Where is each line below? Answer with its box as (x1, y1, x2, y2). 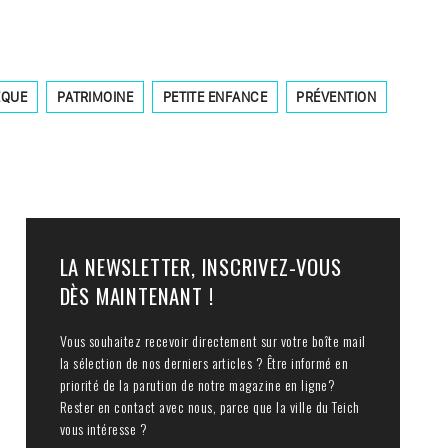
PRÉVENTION (296, 87, 377, 106)
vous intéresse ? (59, 418, 148, 440)
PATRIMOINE (56, 87, 134, 106)
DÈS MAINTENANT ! (59, 279, 214, 311)
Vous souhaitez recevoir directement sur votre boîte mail (59, 330, 366, 352)
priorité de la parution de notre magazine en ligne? (59, 374, 336, 396)
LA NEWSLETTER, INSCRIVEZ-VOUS (59, 250, 342, 282)
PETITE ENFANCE (162, 87, 268, 106)
